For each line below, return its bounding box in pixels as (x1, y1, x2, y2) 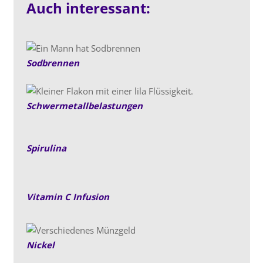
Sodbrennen (26, 57, 79, 69)
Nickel (26, 239, 55, 251)
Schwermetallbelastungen (26, 99, 143, 112)
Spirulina (26, 142, 66, 154)
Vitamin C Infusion (26, 190, 109, 203)
